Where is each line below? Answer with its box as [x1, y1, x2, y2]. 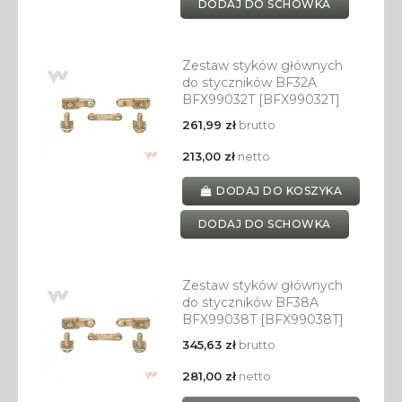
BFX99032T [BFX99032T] [181, 92, 340, 109]
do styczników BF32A [181, 74, 317, 92]
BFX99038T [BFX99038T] [181, 311, 344, 328]
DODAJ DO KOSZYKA [216, 184, 343, 198]
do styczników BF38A [181, 294, 319, 311]
